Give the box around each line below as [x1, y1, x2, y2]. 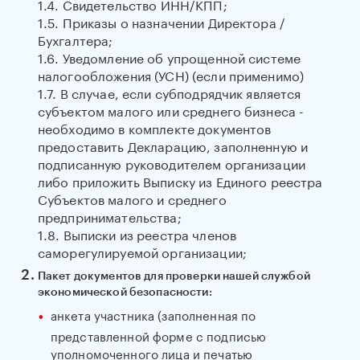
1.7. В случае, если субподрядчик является [37, 82, 301, 102]
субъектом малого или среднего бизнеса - [37, 100, 305, 120]
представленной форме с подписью [50, 325, 267, 345]
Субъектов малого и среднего [37, 188, 227, 208]
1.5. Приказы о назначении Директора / [37, 11, 286, 31]
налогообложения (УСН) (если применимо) [37, 64, 305, 84]
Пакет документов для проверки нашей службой [37, 271, 310, 282]
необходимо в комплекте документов [37, 117, 272, 137]
